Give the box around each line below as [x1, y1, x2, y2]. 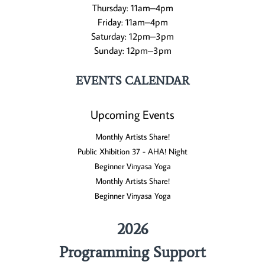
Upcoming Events [91, 106, 174, 122]
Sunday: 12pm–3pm [93, 44, 172, 57]
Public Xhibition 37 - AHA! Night [77, 146, 188, 157]
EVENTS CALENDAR [76, 73, 189, 88]
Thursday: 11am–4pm [92, 2, 173, 14]
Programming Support [59, 243, 206, 262]
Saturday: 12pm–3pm [91, 30, 174, 43]
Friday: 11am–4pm [97, 16, 168, 28]
